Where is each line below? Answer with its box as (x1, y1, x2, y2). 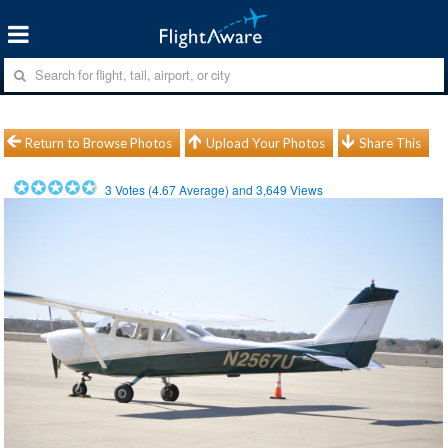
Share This (359, 134, 422, 151)
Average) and (176, 180, 257, 198)
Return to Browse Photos (25, 134, 173, 151)
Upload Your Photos (206, 134, 326, 151)
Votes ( (112, 180, 153, 198)
